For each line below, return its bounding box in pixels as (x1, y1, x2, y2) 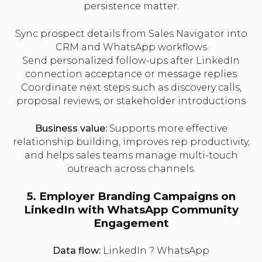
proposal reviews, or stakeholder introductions (16, 95, 246, 107)
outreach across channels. (67, 163, 195, 175)
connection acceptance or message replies (25, 68, 237, 80)
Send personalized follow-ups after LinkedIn (22, 55, 240, 67)
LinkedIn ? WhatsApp (101, 245, 209, 257)
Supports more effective (106, 123, 227, 135)
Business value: (35, 123, 107, 135)
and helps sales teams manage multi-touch (24, 150, 238, 161)
